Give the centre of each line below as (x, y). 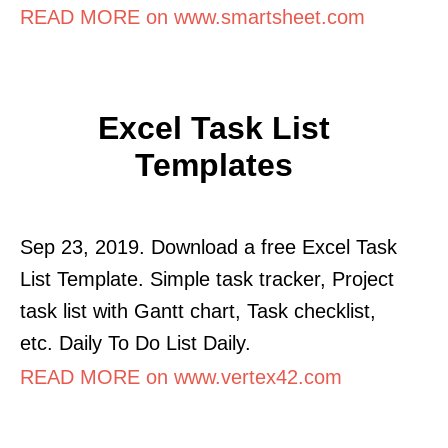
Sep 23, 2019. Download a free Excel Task (208, 246)
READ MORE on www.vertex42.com (181, 376)
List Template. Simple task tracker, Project (207, 278)
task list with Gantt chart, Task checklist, (198, 310)
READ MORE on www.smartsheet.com (192, 16)
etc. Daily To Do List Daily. (135, 342)
